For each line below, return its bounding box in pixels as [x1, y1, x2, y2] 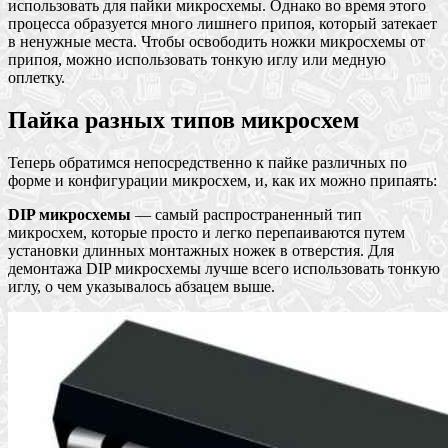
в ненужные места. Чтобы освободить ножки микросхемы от [8, 33, 425, 51]
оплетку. [8, 69, 65, 87]
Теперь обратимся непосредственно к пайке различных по [8, 154, 407, 172]
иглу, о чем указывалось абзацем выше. [8, 278, 275, 296]
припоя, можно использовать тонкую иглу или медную [8, 51, 386, 69]
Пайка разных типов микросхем [8, 107, 359, 134]
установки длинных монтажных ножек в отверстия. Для [8, 242, 394, 260]
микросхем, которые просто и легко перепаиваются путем [8, 224, 405, 242]
